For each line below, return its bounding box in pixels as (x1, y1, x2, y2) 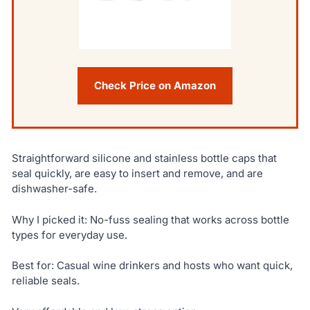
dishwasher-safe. (11, 181, 97, 195)
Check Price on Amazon (94, 78, 216, 92)
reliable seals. (11, 274, 80, 288)
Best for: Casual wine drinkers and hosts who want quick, (11, 259, 293, 273)
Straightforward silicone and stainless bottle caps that (11, 151, 277, 165)
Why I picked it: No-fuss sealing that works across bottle (11, 212, 289, 226)
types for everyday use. (11, 228, 127, 241)
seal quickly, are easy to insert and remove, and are (11, 166, 263, 180)
